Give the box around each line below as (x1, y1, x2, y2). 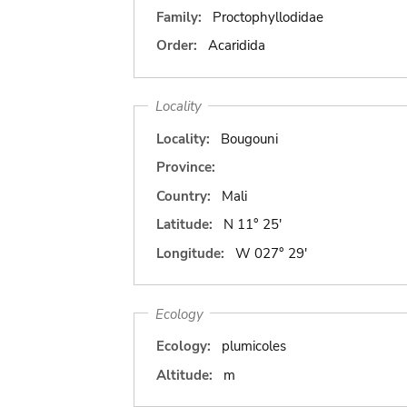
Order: (156, 36, 197, 55)
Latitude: (156, 215, 213, 233)
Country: (156, 186, 211, 205)
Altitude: (156, 365, 213, 384)
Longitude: (156, 243, 224, 263)
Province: (156, 158, 215, 176)
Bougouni (220, 129, 278, 148)
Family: (156, 7, 202, 26)
